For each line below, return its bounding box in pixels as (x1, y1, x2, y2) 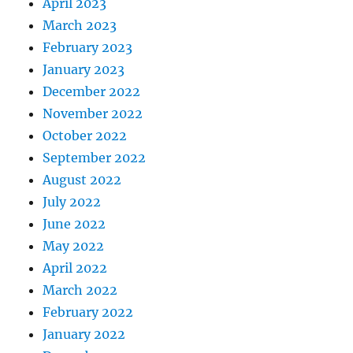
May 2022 (43, 238, 105, 255)
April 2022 (43, 260, 108, 277)
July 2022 (43, 194, 102, 210)
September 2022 (43, 150, 147, 166)
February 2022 (43, 304, 134, 321)
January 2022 (43, 326, 126, 343)
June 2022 (43, 216, 106, 232)
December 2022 (43, 84, 141, 100)
